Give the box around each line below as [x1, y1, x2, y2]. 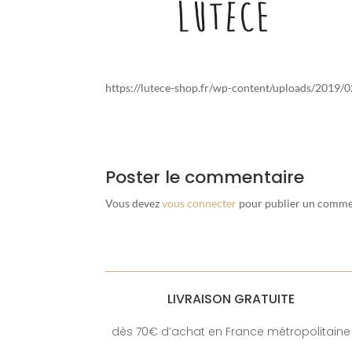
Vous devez [105, 196, 163, 210]
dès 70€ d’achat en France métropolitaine [111, 323, 350, 339]
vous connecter [162, 196, 237, 210]
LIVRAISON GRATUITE [167, 289, 295, 308]
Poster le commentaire [105, 164, 305, 189]
